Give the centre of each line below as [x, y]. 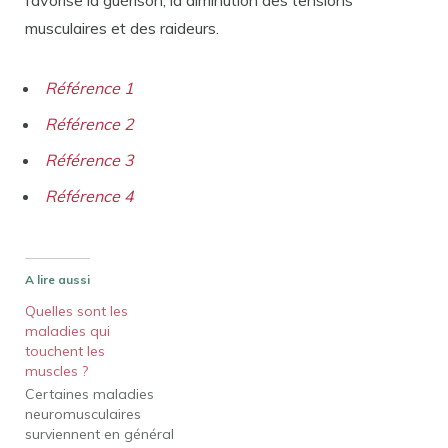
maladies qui [67, 330]
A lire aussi [57, 279]
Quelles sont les [76, 310]
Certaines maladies [89, 393]
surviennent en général [99, 433]
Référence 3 [89, 159]
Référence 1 [89, 87]
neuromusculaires [83, 413]
